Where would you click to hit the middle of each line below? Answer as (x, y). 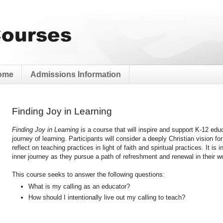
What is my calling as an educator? (79, 187)
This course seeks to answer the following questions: (88, 174)
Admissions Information (76, 74)
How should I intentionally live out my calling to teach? (107, 197)
